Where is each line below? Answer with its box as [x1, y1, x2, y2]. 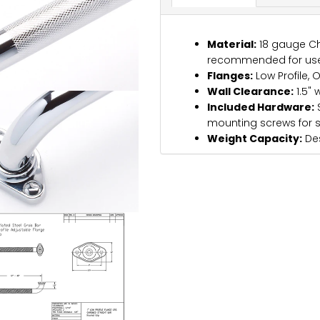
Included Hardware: [207, 100, 314, 115]
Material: [207, 37, 256, 52]
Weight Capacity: [207, 131, 302, 146]
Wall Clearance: [207, 84, 294, 99]
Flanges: [207, 69, 253, 84]
